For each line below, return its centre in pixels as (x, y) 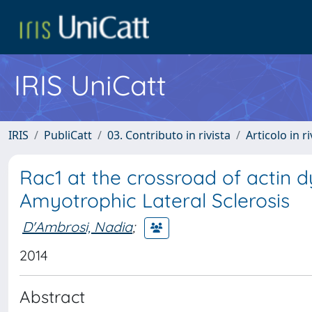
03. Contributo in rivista (169, 135)
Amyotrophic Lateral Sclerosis (155, 200)
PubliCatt (68, 135)
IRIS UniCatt (90, 85)
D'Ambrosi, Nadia (77, 226)
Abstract (52, 297)
